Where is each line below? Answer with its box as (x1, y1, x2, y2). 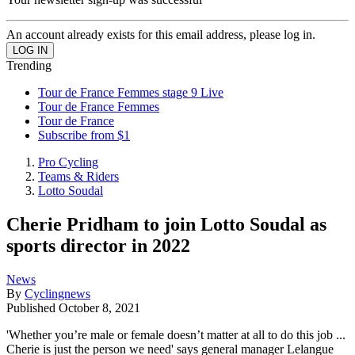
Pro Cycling (38, 155, 98, 169)
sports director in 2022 (6, 235, 190, 256)
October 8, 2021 (59, 300, 140, 315)
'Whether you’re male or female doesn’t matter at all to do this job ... (6, 327, 345, 342)
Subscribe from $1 (38, 128, 130, 142)
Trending (6, 59, 52, 72)
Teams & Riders (38, 170, 119, 183)
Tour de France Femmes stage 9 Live (38, 86, 223, 99)
